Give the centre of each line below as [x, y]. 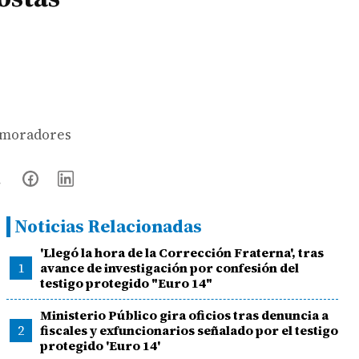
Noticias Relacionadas [109, 226]
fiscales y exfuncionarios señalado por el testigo [189, 330]
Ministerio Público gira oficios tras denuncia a [184, 315]
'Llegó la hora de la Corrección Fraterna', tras [182, 252]
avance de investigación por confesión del [169, 268]
